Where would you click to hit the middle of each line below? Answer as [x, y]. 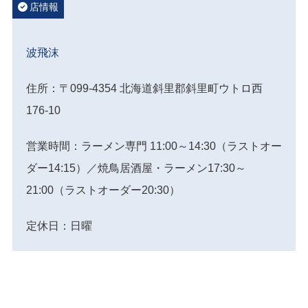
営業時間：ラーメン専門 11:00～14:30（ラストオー [154, 146]
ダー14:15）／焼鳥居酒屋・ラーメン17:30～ [136, 168]
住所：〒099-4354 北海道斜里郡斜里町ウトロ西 [144, 88]
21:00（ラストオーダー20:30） [103, 190]
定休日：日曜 [59, 225]
